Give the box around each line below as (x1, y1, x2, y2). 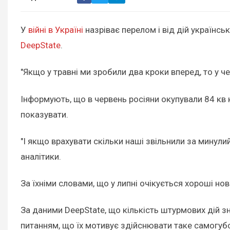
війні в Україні (28, 25, 83, 35)
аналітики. (21, 151, 61, 162)
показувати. (21, 109, 68, 120)
